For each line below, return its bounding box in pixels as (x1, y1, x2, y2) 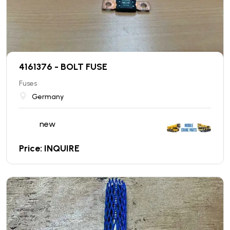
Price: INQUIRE (19, 142, 80, 154)
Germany (32, 92, 64, 101)
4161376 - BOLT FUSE (19, 61, 107, 72)
